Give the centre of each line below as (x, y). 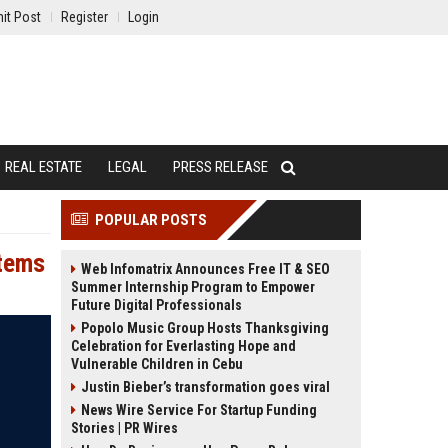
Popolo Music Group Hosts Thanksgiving (205, 328)
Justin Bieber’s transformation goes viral (205, 387)
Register (84, 17)
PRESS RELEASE (220, 167)
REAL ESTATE (43, 167)
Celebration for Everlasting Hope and (183, 346)
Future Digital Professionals (156, 305)
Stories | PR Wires (124, 428)
